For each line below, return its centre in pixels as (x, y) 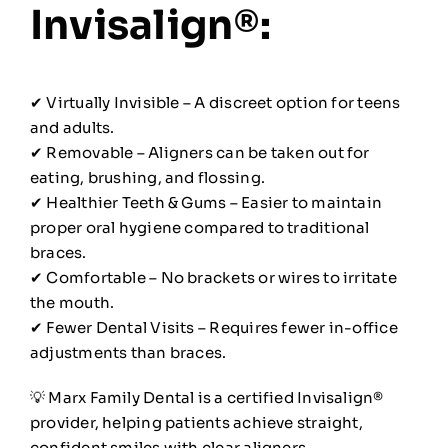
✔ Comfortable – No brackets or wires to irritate (213, 278)
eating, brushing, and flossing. (147, 178)
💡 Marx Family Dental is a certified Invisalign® (206, 398)
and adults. (72, 128)
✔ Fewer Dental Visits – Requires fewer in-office (213, 328)
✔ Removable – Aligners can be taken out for (199, 153)
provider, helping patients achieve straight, (196, 423)
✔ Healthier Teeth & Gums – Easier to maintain (206, 203)
